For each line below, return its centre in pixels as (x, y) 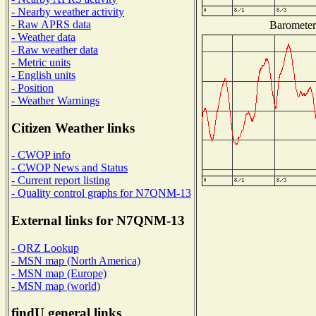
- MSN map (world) (56, 286)
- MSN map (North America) (76, 260)
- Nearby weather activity (68, 11)
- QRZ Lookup (45, 248)
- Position (32, 87)
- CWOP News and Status (69, 168)
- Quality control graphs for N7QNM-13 (101, 193)
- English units (43, 75)
